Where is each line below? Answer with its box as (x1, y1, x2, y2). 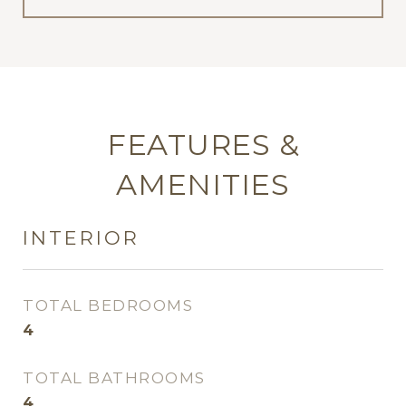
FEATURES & (106, 127, 300, 162)
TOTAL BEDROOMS (23, 296, 193, 314)
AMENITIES (116, 167, 290, 202)
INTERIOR (23, 227, 140, 249)
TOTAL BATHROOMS (23, 369, 206, 387)
